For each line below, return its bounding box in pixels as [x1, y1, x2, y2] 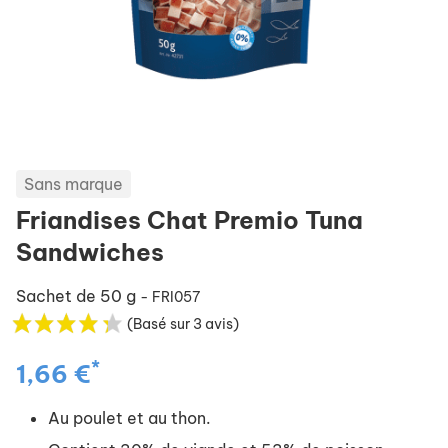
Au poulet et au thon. [48, 408, 211, 428]
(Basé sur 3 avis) [127, 315, 239, 334]
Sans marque [24, 174, 123, 194]
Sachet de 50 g [16, 286, 140, 306]
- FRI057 [140, 288, 200, 306]
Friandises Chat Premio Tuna [16, 205, 363, 235]
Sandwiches [16, 237, 164, 267]
